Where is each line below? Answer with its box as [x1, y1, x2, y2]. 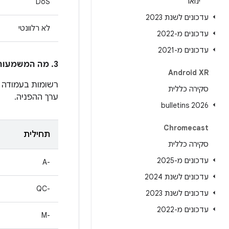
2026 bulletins [191, 101, 209, 110]
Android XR [168, 68, 209, 77]
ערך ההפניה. [14, 92, 58, 102]
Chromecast [164, 123, 209, 132]
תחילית [24, 129, 50, 140]
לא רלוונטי [18, 24, 50, 33]
